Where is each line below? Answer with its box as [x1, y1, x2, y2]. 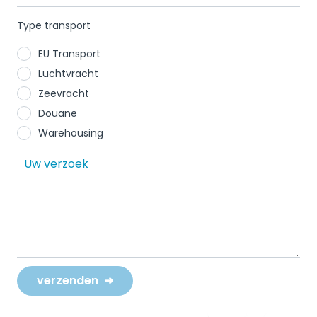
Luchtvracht [38, 67, 98, 81]
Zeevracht [38, 86, 89, 100]
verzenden [37, 272, 101, 289]
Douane [38, 106, 77, 120]
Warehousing [38, 126, 103, 140]
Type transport [17, 18, 91, 33]
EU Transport [38, 47, 100, 61]
